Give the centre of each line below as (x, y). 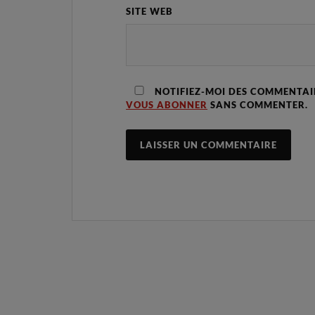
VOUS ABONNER (167, 105)
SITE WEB (150, 12)
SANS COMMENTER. (258, 105)
